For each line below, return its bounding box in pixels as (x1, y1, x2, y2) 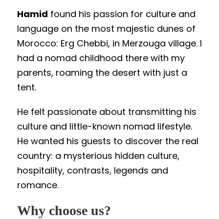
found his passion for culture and (48, 7, 196, 20)
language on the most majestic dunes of (17, 22, 196, 35)
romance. (17, 178, 59, 191)
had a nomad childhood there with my (17, 51, 185, 64)
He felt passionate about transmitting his (17, 105, 197, 118)
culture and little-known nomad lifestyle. (17, 120, 192, 132)
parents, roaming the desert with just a (17, 66, 187, 79)
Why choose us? (17, 202, 111, 218)
